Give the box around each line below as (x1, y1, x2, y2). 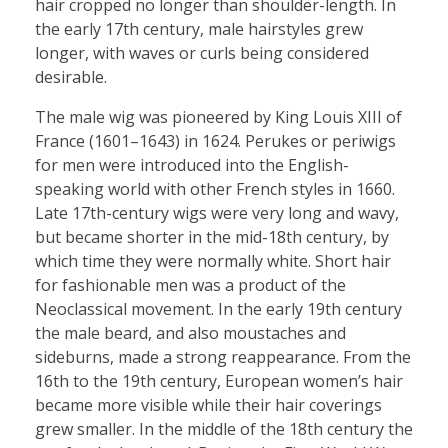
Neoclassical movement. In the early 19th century (35, 298, 402, 321)
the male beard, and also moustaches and (35, 322, 346, 345)
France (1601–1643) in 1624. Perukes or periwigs (35, 130, 396, 153)
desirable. (35, 66, 107, 89)
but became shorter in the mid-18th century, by (35, 226, 389, 249)
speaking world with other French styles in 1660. (35, 178, 395, 201)
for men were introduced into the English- (35, 154, 349, 177)
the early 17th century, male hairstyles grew (35, 18, 363, 41)
